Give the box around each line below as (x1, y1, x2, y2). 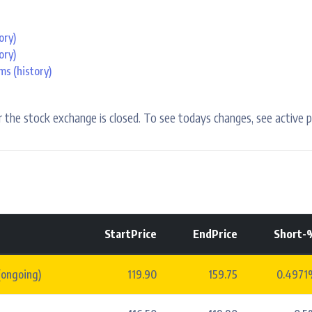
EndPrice (193, 226, 237, 241)
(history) (11, 63, 52, 78)
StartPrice (104, 226, 157, 241)
